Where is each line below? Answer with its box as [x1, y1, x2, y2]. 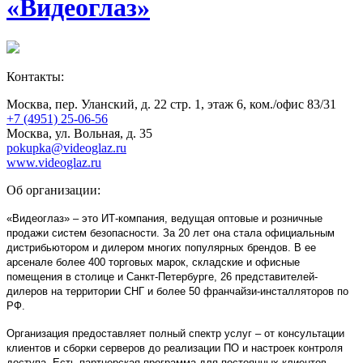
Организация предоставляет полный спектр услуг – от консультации [6, 327, 344, 340]
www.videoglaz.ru [6, 155, 101, 169]
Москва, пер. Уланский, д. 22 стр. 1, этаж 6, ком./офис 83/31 [6, 96, 336, 111]
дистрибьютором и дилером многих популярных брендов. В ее [6, 241, 316, 254]
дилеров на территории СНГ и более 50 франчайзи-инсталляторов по [6, 284, 348, 297]
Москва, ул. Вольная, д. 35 [6, 126, 152, 140]
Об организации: [6, 182, 100, 197]
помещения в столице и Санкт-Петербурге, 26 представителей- [6, 270, 318, 283]
